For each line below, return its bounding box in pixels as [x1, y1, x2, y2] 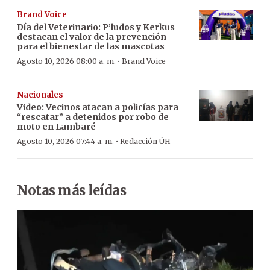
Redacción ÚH [120, 136, 171, 146]
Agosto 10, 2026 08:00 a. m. [17, 56, 116, 66]
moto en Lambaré [17, 121, 96, 132]
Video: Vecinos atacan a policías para [17, 101, 178, 113]
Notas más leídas [17, 181, 126, 199]
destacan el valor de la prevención [17, 31, 166, 42]
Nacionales [17, 89, 63, 100]
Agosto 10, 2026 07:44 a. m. [17, 136, 114, 146]
